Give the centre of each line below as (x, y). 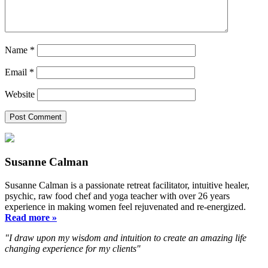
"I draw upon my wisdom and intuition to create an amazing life (126, 238)
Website (20, 94)
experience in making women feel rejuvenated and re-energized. (125, 207)
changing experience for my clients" (73, 249)
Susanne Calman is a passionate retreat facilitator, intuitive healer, (127, 185)
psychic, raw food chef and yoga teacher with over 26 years (117, 196)
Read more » (31, 218)
